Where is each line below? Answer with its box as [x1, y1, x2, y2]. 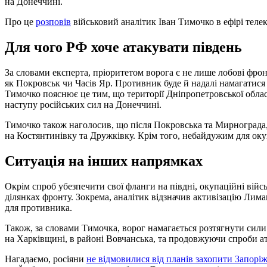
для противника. [5, 202, 72, 213]
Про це [5, 17, 36, 27]
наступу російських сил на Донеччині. [5, 99, 162, 110]
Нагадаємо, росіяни [5, 253, 86, 264]
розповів [36, 17, 71, 27]
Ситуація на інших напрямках [5, 153, 203, 169]
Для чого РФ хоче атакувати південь [5, 39, 242, 55]
